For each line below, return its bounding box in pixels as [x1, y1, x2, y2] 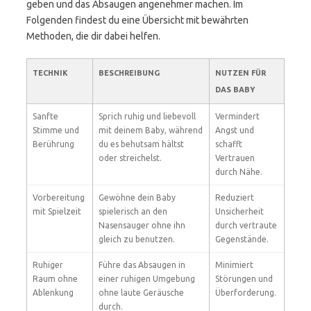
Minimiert [215, 260, 253, 269]
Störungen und [215, 274, 273, 283]
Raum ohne [33, 274, 78, 283]
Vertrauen [215, 153, 255, 162]
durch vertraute [215, 221, 277, 230]
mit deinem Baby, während [99, 126, 203, 135]
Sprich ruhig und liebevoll [99, 112, 196, 121]
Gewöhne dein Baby [99, 193, 176, 202]
